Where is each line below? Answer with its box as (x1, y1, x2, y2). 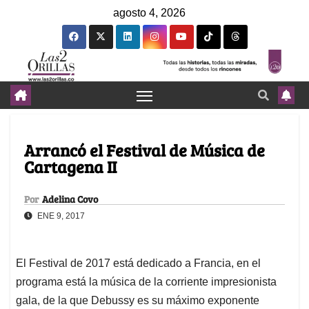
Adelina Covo (42, 192, 98, 206)
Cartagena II (24, 155, 117, 179)
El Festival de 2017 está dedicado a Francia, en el (16, 257, 261, 270)
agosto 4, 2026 (113, 7, 186, 19)
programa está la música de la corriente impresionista (16, 276, 277, 288)
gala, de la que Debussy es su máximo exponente (16, 295, 259, 307)
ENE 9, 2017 (35, 211, 85, 221)
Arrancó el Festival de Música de (24, 139, 265, 162)
